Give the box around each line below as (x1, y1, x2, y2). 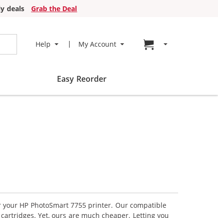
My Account (78, 39, 116, 49)
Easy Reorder (57, 73, 107, 84)
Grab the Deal (31, 4, 77, 13)
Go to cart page (159, 39, 210, 49)
